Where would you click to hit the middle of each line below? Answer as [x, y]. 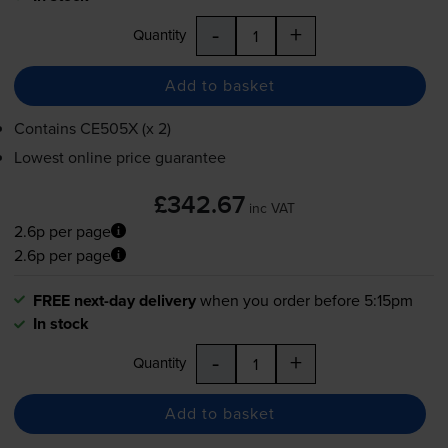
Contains [46, 127]
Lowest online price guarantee [119, 156]
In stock [60, 323]
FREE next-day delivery [114, 300]
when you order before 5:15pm [306, 299]
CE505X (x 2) [125, 127]
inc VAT [271, 207]
